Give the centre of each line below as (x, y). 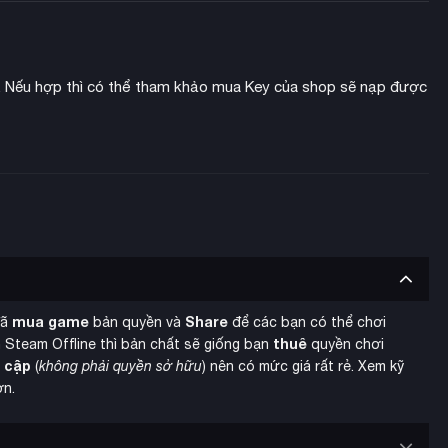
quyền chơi (345, 344)
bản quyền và (137, 322)
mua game (50, 322)
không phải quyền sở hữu (120, 366)
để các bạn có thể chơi (307, 322)
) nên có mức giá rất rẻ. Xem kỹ (303, 366)
